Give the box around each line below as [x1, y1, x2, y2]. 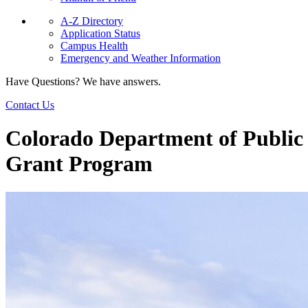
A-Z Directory [60, 15, 123, 27]
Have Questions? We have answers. [5, 76, 161, 87]
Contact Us [5, 99, 54, 111]
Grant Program [5, 151, 153, 177]
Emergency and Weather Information [60, 52, 221, 64]
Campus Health [60, 40, 128, 52]
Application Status [60, 27, 140, 39]
